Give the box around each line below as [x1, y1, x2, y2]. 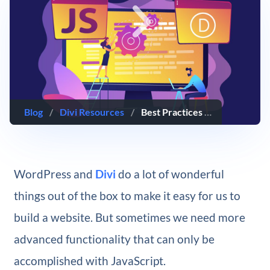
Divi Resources [60, 105, 125, 118]
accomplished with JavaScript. [13, 254, 166, 268]
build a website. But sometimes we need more [13, 210, 245, 225]
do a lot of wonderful [115, 167, 224, 181]
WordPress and [13, 167, 95, 181]
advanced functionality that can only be [13, 232, 215, 246]
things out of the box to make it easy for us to [13, 189, 240, 203]
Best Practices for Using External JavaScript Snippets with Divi [141, 105, 205, 118]
